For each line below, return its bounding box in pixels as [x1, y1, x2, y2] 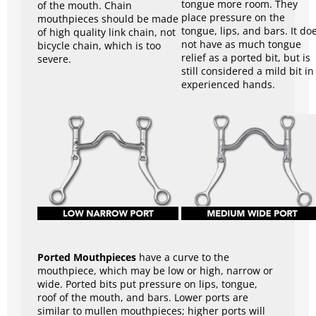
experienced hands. [181, 77, 275, 91]
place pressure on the [181, 10, 285, 24]
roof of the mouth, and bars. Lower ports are [37, 290, 248, 304]
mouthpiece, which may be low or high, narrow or [37, 263, 273, 277]
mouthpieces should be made [37, 12, 178, 26]
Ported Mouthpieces [37, 250, 136, 264]
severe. [37, 52, 71, 66]
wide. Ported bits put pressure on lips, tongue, [37, 276, 257, 291]
